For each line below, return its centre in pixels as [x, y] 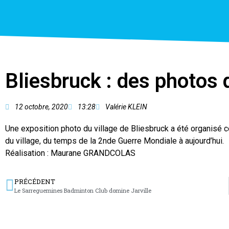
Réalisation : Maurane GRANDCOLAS [70, 153]
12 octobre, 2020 [41, 107]
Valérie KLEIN [126, 107]
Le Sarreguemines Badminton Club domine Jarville [83, 191]
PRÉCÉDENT [35, 182]
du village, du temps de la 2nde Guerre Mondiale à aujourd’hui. [114, 141]
